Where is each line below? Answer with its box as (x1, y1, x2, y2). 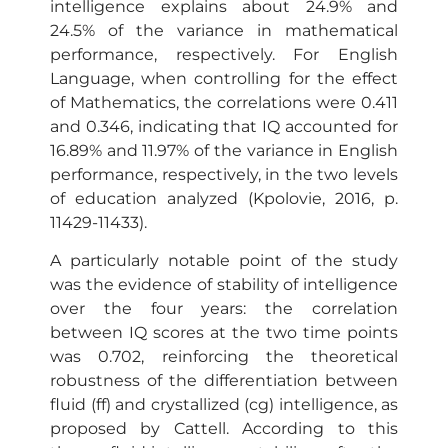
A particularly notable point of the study (50, 251, 398, 271)
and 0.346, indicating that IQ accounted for (50, 116, 398, 136)
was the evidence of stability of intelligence (50, 275, 398, 295)
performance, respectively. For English (50, 44, 398, 64)
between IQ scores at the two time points (50, 323, 398, 343)
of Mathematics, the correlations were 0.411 (50, 92, 398, 112)
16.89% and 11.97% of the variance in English (50, 140, 398, 160)
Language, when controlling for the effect (50, 68, 398, 88)
